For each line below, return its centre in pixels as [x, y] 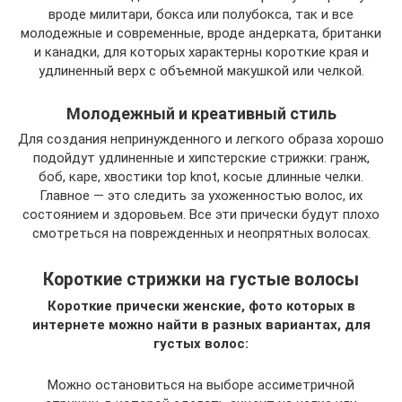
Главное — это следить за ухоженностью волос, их [201, 196]
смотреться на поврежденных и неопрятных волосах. [201, 234]
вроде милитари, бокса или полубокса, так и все [201, 15]
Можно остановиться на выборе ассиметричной [201, 385]
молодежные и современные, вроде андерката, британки [201, 34]
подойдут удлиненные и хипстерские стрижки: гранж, [201, 158]
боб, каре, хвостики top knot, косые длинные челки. [201, 177]
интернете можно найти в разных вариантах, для [201, 325]
